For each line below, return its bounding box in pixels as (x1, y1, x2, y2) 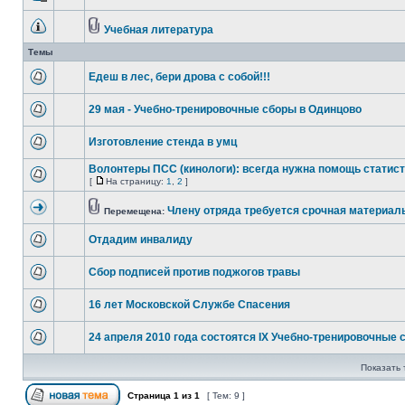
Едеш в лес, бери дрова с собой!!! (89, 71, 270, 83)
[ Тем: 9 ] (204, 391, 248, 400)
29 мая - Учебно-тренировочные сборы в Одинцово (89, 103, 362, 116)
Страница (125, 391, 174, 400)
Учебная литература (104, 24, 213, 36)
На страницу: (106, 176, 166, 186)
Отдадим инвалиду (89, 233, 193, 246)
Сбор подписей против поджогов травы (89, 266, 300, 278)
